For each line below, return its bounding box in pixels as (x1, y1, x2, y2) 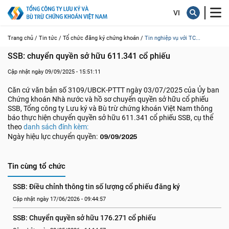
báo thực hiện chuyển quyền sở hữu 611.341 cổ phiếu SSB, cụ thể (8, 113, 213, 122)
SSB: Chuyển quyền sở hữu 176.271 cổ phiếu (13, 214, 156, 222)
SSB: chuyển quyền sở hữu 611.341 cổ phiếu (8, 51, 170, 61)
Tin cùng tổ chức (8, 162, 65, 171)
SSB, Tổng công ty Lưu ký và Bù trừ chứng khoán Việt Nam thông (8, 104, 213, 112)
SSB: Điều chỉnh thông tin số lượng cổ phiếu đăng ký (13, 182, 180, 191)
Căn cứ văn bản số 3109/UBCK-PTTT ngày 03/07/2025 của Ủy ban (8, 86, 219, 94)
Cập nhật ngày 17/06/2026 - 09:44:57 (13, 196, 106, 202)
